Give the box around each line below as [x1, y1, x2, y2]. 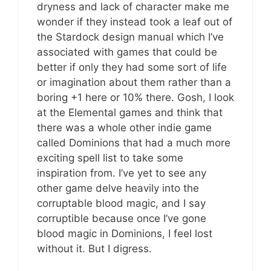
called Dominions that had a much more [37, 136, 230, 149]
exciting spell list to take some [37, 151, 183, 164]
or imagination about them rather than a [37, 76, 231, 88]
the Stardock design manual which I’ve [37, 30, 224, 43]
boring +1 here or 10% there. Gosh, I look [37, 91, 234, 103]
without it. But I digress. [37, 242, 152, 255]
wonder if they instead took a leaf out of [37, 15, 232, 28]
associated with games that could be [37, 45, 217, 58]
